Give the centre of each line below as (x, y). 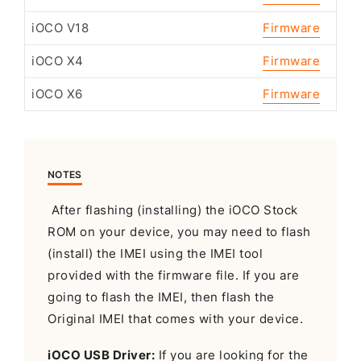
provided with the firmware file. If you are (174, 275)
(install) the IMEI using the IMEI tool (156, 253)
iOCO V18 (60, 29)
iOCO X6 (57, 95)
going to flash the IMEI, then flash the (161, 297)
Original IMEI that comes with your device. (176, 319)
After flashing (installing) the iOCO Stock (173, 210)
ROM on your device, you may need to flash (179, 232)
